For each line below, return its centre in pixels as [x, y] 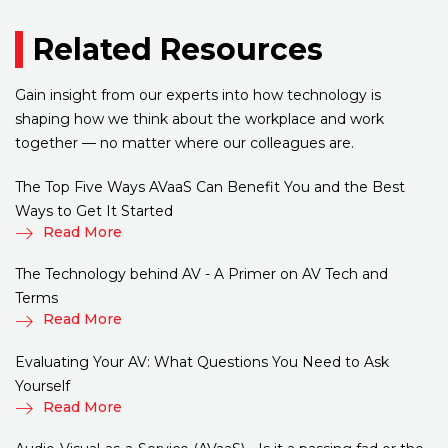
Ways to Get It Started [94, 211]
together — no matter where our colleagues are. [184, 143]
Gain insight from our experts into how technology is [198, 95]
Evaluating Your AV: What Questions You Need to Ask [202, 361]
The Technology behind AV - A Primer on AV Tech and [201, 274]
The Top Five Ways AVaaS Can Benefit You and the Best [210, 187]
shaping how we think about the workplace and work [199, 119]
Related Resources [178, 50]
